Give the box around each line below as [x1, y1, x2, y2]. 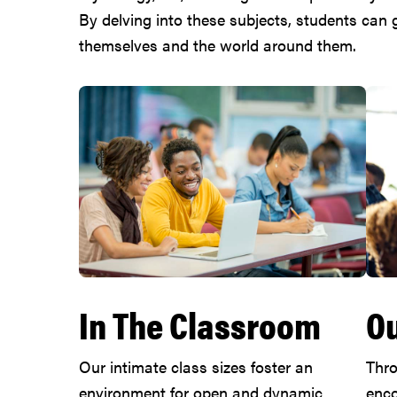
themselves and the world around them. [79, 34, 356, 56]
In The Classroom [79, 297, 321, 350]
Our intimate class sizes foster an [79, 354, 313, 378]
